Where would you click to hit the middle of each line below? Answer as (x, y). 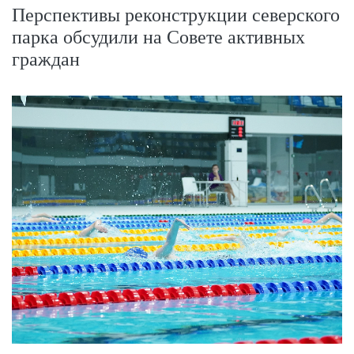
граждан (46, 60)
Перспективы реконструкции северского (176, 15)
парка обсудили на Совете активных (158, 38)
